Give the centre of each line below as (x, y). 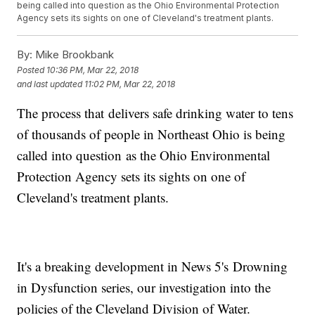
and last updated (50, 84)
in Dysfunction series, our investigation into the (144, 288)
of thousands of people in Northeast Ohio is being (152, 134)
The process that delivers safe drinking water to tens (155, 113)
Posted (32, 70)
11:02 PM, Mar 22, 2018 (130, 84)
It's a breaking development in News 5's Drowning (153, 266)
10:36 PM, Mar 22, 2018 (93, 70)
